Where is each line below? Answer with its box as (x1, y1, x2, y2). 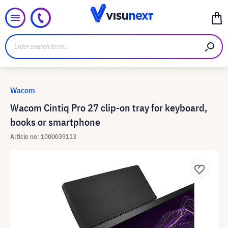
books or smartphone (10, 115, 100, 129)
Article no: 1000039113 (10, 132, 76, 141)
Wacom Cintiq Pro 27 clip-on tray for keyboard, (10, 101, 207, 115)
